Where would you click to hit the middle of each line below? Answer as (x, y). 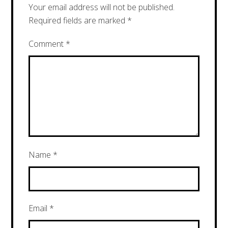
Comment (47, 44)
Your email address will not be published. (102, 7)
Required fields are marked (78, 20)
